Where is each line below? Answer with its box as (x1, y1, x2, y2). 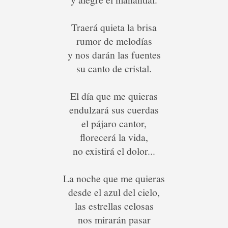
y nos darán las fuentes (67, 48, 161, 62)
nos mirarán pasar (77, 213, 151, 226)
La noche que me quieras (63, 172, 165, 185)
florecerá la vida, (80, 130, 148, 144)
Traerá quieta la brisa (71, 20, 157, 34)
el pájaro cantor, (81, 117, 147, 130)
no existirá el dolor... (73, 144, 155, 158)
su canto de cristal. (76, 62, 152, 75)
